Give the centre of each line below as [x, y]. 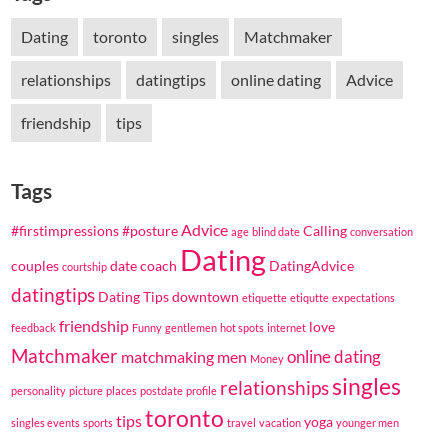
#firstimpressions [65, 230]
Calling [325, 230]
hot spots [242, 327]
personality [39, 390]
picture [86, 390]
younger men [368, 422]
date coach [144, 265]
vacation [280, 422]
